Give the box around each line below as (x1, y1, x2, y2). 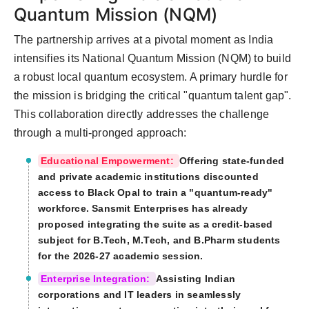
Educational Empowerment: (41, 155, 177, 167)
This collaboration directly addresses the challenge (14, 108, 270, 121)
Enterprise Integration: (41, 273, 153, 285)
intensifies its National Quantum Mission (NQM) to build (14, 52, 292, 65)
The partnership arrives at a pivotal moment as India (14, 34, 274, 46)
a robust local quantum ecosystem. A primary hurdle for (14, 71, 288, 83)
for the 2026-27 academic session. (38, 250, 203, 262)
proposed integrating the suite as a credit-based (38, 219, 273, 230)
